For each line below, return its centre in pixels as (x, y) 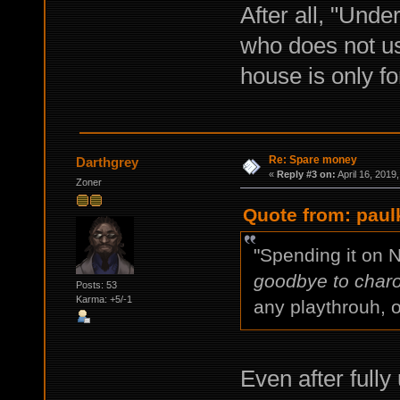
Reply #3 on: (306, 174)
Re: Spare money (312, 160)
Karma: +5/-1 (104, 299)
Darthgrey (108, 162)
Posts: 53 (96, 284)
